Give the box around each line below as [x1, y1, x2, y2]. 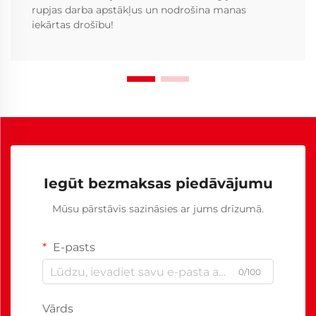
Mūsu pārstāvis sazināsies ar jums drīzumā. [52, 202, 264, 216]
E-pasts [50, 241, 95, 255]
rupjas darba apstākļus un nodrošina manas [32, 4, 246, 17]
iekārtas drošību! [32, 18, 114, 32]
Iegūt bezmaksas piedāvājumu [43, 175, 273, 193]
